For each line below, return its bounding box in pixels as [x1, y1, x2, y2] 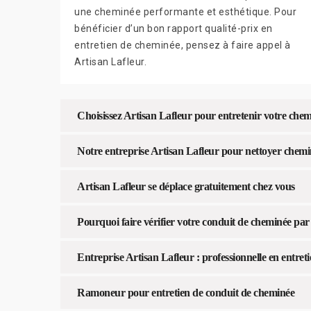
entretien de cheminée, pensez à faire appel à [74, 39, 291, 51]
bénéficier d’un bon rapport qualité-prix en [74, 22, 273, 34]
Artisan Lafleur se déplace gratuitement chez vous [77, 180, 295, 192]
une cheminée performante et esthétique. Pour [74, 6, 296, 17]
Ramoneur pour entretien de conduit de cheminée [77, 286, 294, 299]
